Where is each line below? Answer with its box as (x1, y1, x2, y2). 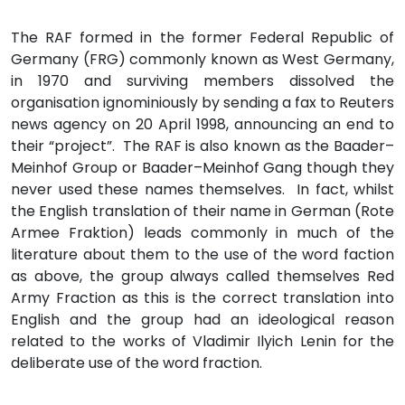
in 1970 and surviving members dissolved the (11, 70, 394, 91)
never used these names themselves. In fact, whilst (11, 178, 394, 200)
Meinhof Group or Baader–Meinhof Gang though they (11, 156, 394, 178)
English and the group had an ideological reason (11, 308, 394, 330)
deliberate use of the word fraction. (11, 352, 266, 373)
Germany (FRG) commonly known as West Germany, (11, 48, 394, 70)
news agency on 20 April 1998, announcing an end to (11, 113, 394, 135)
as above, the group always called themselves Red (11, 265, 394, 287)
